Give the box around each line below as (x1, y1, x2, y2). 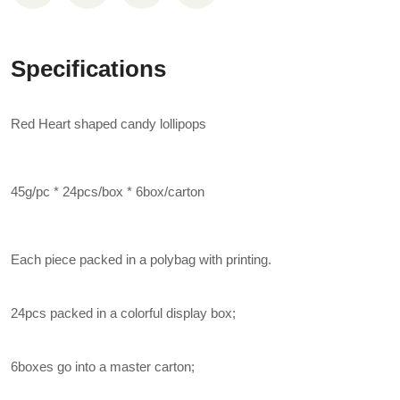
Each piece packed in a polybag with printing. (11, 252, 271, 267)
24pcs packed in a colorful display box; (11, 305, 236, 321)
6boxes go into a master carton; (11, 359, 195, 374)
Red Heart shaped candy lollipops (11, 116, 206, 131)
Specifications (11, 56, 166, 81)
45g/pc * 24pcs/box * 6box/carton (11, 184, 204, 199)
